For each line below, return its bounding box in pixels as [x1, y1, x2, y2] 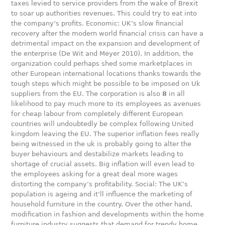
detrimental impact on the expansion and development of [11, 40, 200, 47]
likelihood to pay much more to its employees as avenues [11, 100, 201, 107]
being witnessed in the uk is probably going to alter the [11, 140, 192, 148]
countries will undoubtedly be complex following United [11, 120, 194, 128]
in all [167, 90, 185, 97]
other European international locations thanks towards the [11, 70, 201, 77]
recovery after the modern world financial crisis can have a [11, 30, 204, 37]
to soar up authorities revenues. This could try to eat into [11, 10, 197, 17]
